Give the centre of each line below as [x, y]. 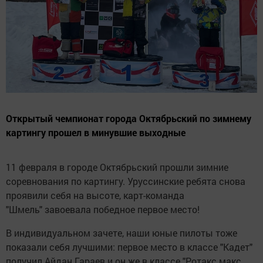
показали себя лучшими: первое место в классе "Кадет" [129, 247]
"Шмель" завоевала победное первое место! [104, 209]
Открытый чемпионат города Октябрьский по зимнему [129, 118]
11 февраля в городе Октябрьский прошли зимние [117, 167]
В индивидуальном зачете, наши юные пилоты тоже [122, 232]
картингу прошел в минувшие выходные [96, 132]
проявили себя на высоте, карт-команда [95, 195]
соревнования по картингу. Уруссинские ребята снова [126, 181]
